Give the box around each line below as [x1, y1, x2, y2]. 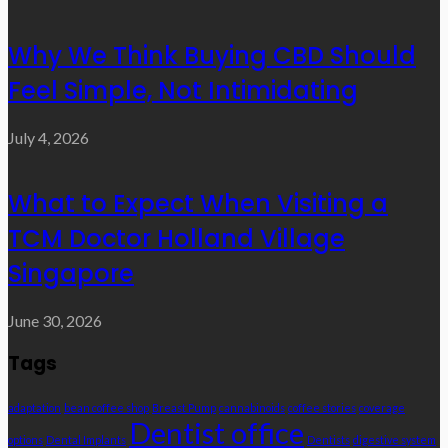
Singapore [8, 256, 134, 290]
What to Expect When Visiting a [8, 186, 388, 220]
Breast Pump [152, 401, 216, 415]
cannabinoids [219, 401, 285, 415]
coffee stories [288, 401, 356, 415]
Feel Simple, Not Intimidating [8, 74, 358, 108]
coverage [359, 401, 405, 415]
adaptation [8, 401, 61, 415]
